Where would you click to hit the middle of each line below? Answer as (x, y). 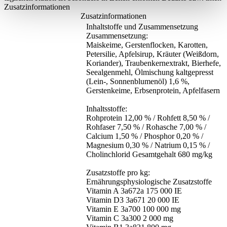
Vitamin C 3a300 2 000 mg (130, 218)
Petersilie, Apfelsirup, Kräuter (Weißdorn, (153, 54)
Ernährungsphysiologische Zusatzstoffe (149, 182)
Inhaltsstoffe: (107, 109)
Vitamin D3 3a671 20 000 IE (133, 200)
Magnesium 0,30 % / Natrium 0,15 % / (148, 145)
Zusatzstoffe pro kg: (118, 173)
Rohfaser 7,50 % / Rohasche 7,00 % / (146, 127)
